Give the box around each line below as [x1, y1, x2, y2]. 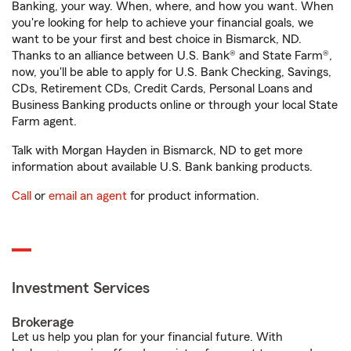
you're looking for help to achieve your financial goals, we [12, 16, 313, 29]
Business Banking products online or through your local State [12, 99, 338, 111]
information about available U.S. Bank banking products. [12, 161, 313, 173]
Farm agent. [12, 115, 77, 128]
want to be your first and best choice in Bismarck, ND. [12, 33, 302, 45]
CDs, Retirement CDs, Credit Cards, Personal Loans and [12, 82, 313, 95]
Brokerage [12, 315, 74, 329]
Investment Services [12, 280, 150, 296]
